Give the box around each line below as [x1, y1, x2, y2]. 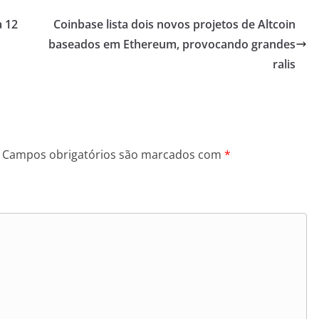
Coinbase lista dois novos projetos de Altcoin [53, 16, 296, 33]
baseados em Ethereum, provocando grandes [48, 36, 296, 53]
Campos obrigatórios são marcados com [2, 147, 224, 163]
